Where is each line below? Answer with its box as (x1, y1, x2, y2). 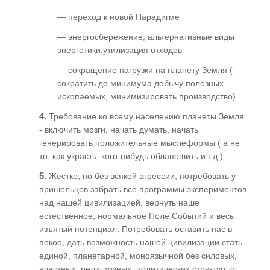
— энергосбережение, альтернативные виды (57, 31, 234, 42)
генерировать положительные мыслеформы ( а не (39, 137, 240, 148)
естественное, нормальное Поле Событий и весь (39, 210, 234, 221)
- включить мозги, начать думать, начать (39, 124, 198, 134)
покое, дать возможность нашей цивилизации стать (39, 237, 242, 247)
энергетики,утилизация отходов (57, 45, 182, 55)
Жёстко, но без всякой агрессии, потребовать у (46, 171, 236, 181)
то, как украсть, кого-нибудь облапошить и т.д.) (39, 151, 223, 161)
